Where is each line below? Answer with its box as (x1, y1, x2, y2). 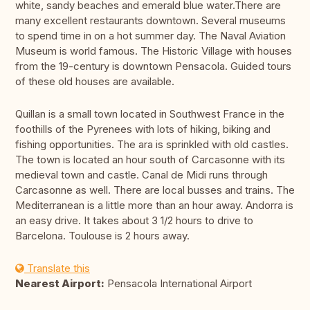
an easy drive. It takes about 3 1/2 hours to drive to (15, 214, 253, 228)
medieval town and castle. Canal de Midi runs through (15, 168, 268, 182)
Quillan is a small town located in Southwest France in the (15, 107, 284, 121)
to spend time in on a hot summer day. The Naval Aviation (15, 29, 286, 43)
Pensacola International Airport (104, 277, 252, 291)
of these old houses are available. (15, 75, 174, 89)
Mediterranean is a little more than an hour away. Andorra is (15, 199, 293, 212)
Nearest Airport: (15, 277, 104, 291)
